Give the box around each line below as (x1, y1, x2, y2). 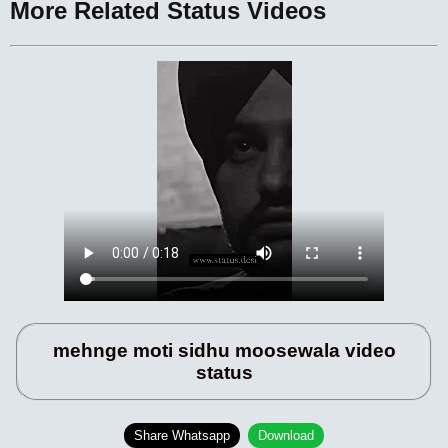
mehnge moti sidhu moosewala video (52, 340, 396, 362)
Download (258, 428, 314, 444)
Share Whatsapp (134, 428, 230, 444)
